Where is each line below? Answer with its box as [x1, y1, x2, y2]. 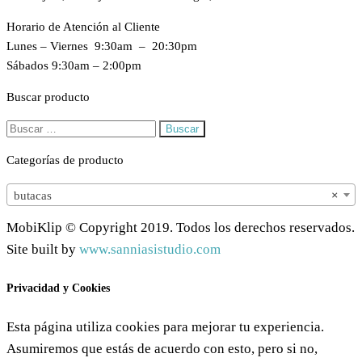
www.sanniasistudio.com [79, 241, 221, 257]
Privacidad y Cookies [6, 281, 110, 295]
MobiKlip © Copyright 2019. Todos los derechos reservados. [6, 219, 355, 235]
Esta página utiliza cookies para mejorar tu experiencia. [6, 318, 324, 335]
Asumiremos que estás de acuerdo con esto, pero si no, [6, 340, 318, 356]
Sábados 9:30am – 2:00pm [6, 59, 141, 73]
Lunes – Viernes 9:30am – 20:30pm [6, 40, 197, 53]
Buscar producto [6, 90, 90, 104]
